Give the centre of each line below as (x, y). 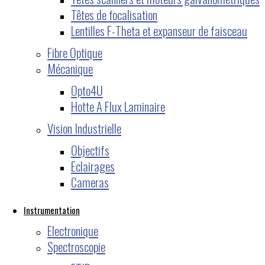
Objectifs (90, 150)
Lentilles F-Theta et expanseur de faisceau (159, 30)
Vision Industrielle (84, 128)
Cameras (90, 182)
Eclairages (93, 166)
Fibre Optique (75, 52)
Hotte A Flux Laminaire (118, 106)
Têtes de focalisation (114, 14)
